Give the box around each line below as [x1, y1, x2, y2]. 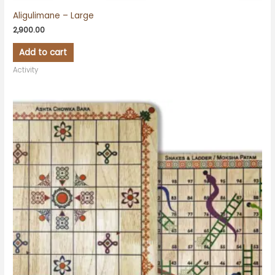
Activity [13, 65, 39, 76]
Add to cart [19, 46, 68, 58]
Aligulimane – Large [13, 10, 95, 22]
